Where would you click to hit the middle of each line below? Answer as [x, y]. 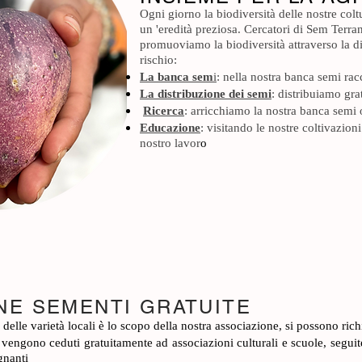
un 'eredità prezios [186, 29]
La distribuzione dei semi [206, 94]
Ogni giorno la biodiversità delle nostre [238, 14]
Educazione [170, 128]
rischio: [158, 60]
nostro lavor [170, 143]
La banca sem [177, 77]
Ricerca [164, 111]
